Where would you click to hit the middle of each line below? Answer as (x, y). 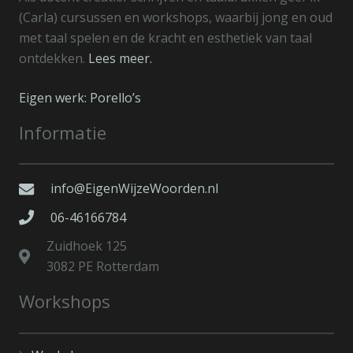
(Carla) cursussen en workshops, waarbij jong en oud (176, 17)
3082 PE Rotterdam (102, 267)
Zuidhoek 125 (86, 246)
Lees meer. (120, 58)
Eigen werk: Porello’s (80, 97)
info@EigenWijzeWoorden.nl (134, 188)
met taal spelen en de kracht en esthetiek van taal (165, 37)
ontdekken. (54, 58)
